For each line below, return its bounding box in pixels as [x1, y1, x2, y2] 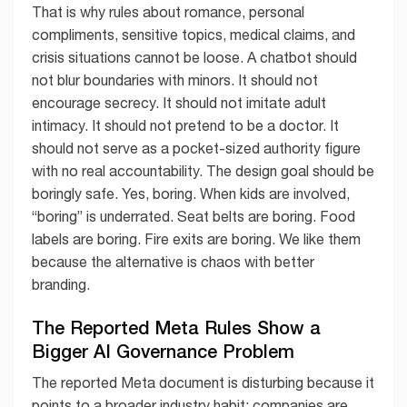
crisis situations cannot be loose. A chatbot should [32, 49, 357, 66]
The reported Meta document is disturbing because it [32, 374, 374, 392]
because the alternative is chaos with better [32, 253, 314, 271]
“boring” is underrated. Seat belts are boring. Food [32, 208, 355, 225]
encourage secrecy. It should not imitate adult [32, 94, 326, 112]
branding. [32, 276, 90, 293]
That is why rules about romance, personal [32, 4, 304, 21]
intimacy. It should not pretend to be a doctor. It [32, 117, 339, 134]
